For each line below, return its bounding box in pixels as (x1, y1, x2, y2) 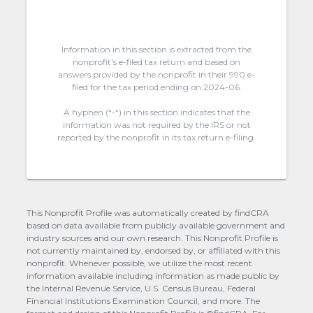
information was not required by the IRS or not (62, 119, 251, 130)
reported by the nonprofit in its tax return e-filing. (57, 131, 256, 143)
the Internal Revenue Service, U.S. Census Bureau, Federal (27, 282, 256, 293)
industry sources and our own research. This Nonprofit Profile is (27, 232, 279, 243)
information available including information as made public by (27, 270, 280, 281)
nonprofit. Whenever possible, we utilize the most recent (27, 257, 253, 268)
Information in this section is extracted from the (61, 43, 252, 54)
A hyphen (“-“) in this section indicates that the (63, 106, 250, 117)
